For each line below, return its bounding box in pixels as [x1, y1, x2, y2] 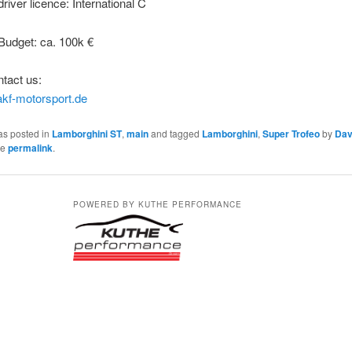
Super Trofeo [262, 126, 320, 141]
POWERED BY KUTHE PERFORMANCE [72, 199, 242, 211]
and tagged [148, 126, 202, 141]
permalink [7, 141, 53, 156]
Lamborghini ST [51, 126, 122, 141]
